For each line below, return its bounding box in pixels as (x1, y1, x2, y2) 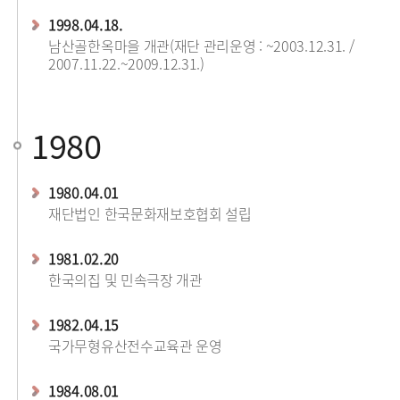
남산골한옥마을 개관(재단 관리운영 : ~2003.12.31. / (48, 35, 354, 56)
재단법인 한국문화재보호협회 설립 (48, 203, 252, 224)
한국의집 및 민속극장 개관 (48, 269, 203, 290)
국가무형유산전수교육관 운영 (48, 335, 222, 356)
